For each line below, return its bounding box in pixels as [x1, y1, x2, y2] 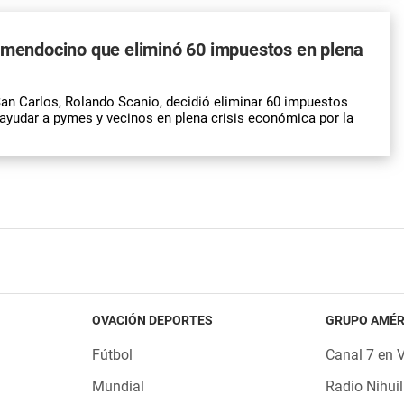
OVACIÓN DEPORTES [91, 312, 213, 327]
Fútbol [91, 345, 133, 363]
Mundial [91, 377, 144, 395]
